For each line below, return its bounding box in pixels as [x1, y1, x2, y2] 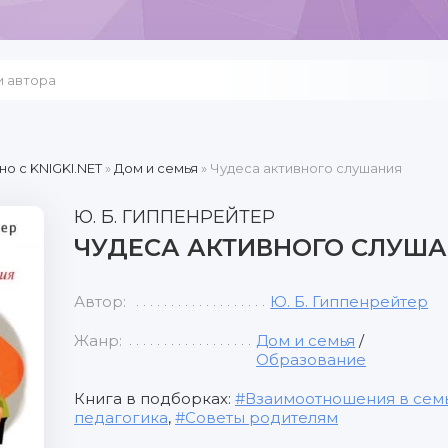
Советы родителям [185, 408, 338, 427]
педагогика [74, 408, 168, 427]
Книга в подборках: [74, 389, 235, 408]
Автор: [74, 292, 126, 311]
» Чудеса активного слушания [198, 160, 402, 176]
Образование [256, 350, 367, 369]
